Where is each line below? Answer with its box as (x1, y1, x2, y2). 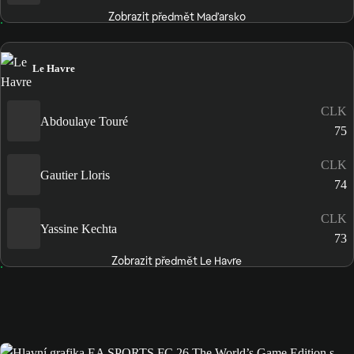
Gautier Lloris (40, 168, 110, 182)
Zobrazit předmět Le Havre (111, 254, 243, 269)
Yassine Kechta (40, 221, 117, 235)
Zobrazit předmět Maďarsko (107, 9, 246, 24)
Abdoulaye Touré (40, 114, 128, 128)
